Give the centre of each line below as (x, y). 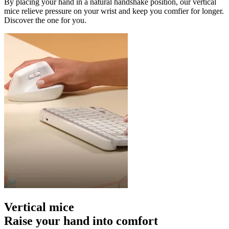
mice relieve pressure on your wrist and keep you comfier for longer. (114, 11)
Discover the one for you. (45, 20)
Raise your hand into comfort (81, 221)
